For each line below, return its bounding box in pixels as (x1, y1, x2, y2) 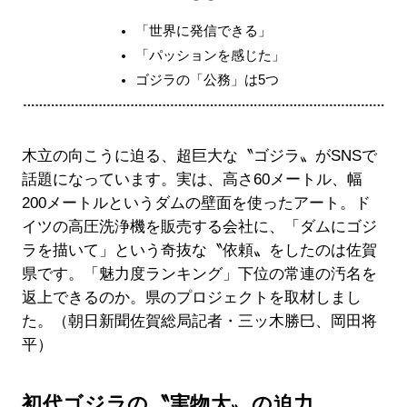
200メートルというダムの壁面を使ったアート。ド (21, 194, 371, 213)
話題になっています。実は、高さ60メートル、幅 (21, 171, 362, 189)
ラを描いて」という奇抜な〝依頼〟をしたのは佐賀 (21, 242, 377, 260)
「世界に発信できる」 (134, 23, 272, 39)
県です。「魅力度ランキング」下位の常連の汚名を (21, 265, 377, 283)
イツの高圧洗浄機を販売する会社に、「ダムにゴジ (21, 218, 377, 236)
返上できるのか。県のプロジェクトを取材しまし (21, 289, 362, 307)
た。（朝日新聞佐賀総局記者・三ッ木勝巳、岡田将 (21, 313, 377, 331)
